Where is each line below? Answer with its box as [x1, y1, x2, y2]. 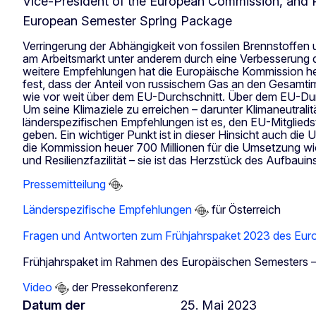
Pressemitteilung [23, 176, 106, 191]
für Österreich [209, 202, 281, 217]
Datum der [23, 298, 85, 313]
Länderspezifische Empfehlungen [23, 202, 192, 217]
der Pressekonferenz [69, 280, 178, 295]
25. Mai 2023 [181, 298, 257, 313]
